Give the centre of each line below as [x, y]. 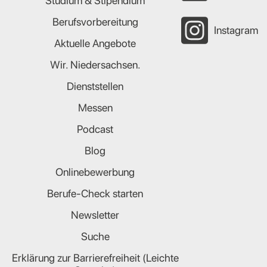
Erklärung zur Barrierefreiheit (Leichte [95, 257]
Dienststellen [95, 86]
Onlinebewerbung [95, 172]
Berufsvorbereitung [95, 21]
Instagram [236, 30]
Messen [95, 107]
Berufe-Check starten [95, 193]
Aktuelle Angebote [95, 43]
